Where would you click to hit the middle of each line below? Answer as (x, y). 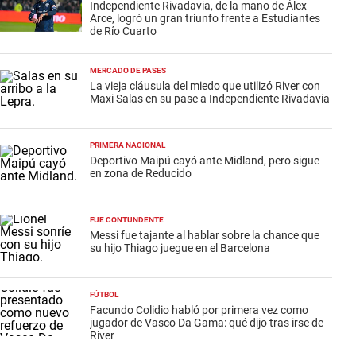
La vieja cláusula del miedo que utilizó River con (205, 86)
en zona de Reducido (141, 173)
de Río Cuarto (123, 31)
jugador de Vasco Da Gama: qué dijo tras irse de (207, 323)
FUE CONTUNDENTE (127, 220)
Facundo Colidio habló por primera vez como (199, 310)
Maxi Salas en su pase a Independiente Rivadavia (210, 99)
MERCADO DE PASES (128, 70)
